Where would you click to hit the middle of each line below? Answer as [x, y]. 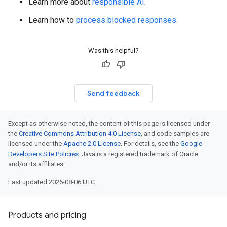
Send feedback [113, 93]
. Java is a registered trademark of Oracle [138, 154]
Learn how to [52, 20]
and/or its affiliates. [36, 164]
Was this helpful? [113, 50]
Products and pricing [47, 215]
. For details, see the [150, 144]
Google [191, 144]
